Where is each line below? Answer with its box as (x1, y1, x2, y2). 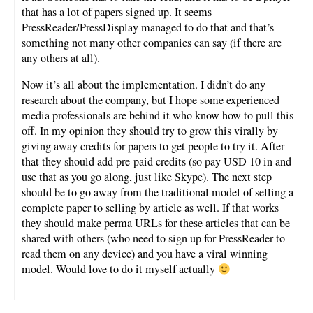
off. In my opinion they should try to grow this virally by (22, 123, 278, 139)
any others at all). (22, 50, 100, 66)
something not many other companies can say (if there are (22, 35, 282, 51)
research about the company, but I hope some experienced (22, 92, 279, 108)
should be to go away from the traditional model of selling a (22, 184, 293, 201)
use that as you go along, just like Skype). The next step (22, 169, 272, 185)
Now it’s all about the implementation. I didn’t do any (22, 77, 265, 93)
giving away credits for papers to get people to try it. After (22, 138, 284, 154)
